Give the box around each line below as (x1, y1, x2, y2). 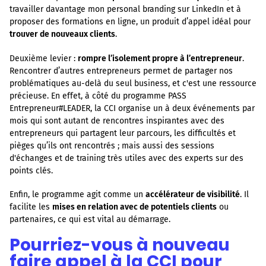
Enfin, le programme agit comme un (9, 189, 145, 199)
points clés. (9, 165, 53, 176)
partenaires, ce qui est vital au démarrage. (9, 214, 170, 224)
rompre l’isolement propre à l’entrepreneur (78, 53, 242, 64)
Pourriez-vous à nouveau (9, 233, 230, 256)
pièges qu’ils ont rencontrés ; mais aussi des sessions (9, 140, 214, 151)
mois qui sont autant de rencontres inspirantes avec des (9, 115, 224, 126)
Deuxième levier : (9, 53, 78, 64)
